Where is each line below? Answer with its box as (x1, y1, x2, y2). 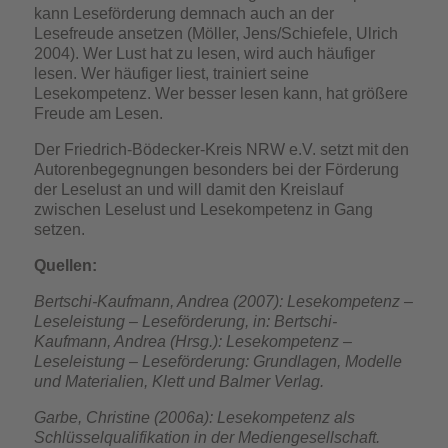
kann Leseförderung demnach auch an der (34, 5, 335, 22)
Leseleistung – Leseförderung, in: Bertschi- (34, 313, 338, 330)
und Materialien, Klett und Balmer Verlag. (34, 373, 325, 390)
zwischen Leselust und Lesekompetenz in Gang (34, 201, 374, 218)
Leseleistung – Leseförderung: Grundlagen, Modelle (34, 353, 403, 370)
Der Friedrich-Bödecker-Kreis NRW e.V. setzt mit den (34, 141, 410, 158)
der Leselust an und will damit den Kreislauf (34, 181, 344, 198)
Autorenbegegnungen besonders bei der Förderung (34, 161, 400, 178)
